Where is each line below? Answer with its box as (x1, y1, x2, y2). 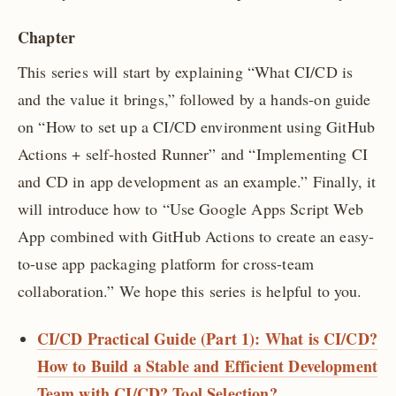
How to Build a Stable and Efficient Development (36, 354, 378, 378)
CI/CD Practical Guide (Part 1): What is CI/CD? (36, 327, 377, 351)
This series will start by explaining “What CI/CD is (18, 60, 354, 82)
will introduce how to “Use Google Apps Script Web (18, 197, 363, 219)
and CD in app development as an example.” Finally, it (18, 170, 377, 192)
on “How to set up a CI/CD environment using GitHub (18, 115, 376, 137)
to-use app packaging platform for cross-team (18, 252, 315, 274)
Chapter (18, 25, 76, 49)
